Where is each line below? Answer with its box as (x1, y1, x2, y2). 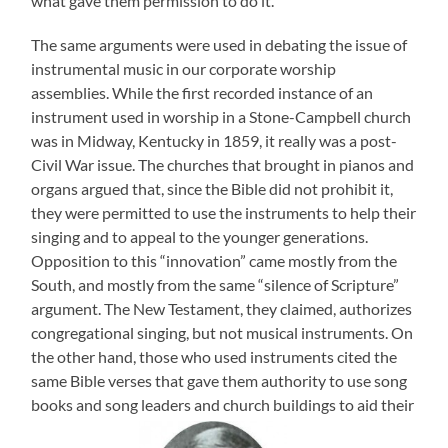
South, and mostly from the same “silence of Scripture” (31, 274, 400, 294)
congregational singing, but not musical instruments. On (31, 322, 414, 342)
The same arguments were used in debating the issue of (31, 34, 408, 54)
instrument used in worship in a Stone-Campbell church (31, 106, 412, 126)
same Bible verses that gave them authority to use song (31, 370, 408, 390)
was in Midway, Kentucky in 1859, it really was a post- (31, 130, 398, 150)
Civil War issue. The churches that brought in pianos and (31, 154, 415, 174)
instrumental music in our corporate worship (31, 58, 337, 78)
